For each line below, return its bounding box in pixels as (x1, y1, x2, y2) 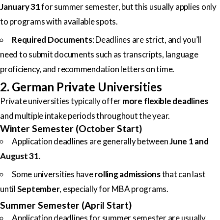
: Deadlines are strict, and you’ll (92, 34, 201, 45)
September (17, 183, 60, 194)
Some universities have (12, 168, 95, 179)
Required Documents (12, 34, 92, 45)
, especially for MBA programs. (59, 183, 168, 194)
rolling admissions (94, 168, 161, 179)
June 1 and (169, 136, 209, 146)
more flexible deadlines (122, 95, 208, 106)
